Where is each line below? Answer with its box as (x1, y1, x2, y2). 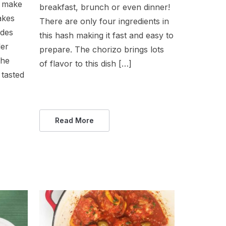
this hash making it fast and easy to (39, 30, 174, 40)
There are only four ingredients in (39, 16, 169, 26)
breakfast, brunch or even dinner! (39, 2, 171, 12)
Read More (55, 116, 94, 125)
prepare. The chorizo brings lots (39, 44, 164, 54)
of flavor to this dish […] (39, 58, 132, 69)
